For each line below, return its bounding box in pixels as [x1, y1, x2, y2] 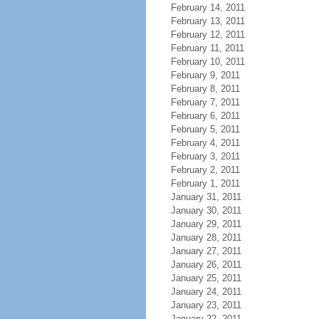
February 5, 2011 [170, 124, 240, 135]
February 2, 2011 [170, 164, 240, 175]
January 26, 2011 [170, 259, 241, 270]
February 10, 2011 [170, 56, 245, 67]
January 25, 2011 [170, 273, 241, 283]
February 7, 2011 [170, 97, 240, 108]
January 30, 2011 [170, 205, 241, 216]
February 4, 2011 [170, 137, 240, 148]
